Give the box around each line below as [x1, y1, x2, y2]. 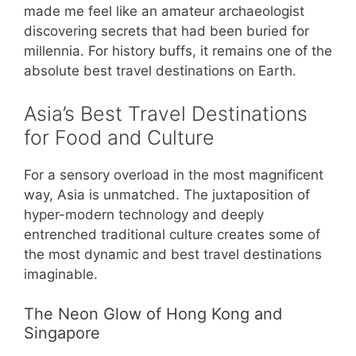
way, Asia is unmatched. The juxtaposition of [24, 186, 310, 203]
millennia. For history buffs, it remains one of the [24, 43, 332, 60]
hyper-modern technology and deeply [24, 206, 264, 222]
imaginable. [24, 265, 98, 282]
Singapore [24, 323, 100, 343]
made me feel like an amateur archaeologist [24, 3, 304, 20]
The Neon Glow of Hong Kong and [24, 304, 282, 324]
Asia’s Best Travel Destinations [24, 101, 308, 126]
